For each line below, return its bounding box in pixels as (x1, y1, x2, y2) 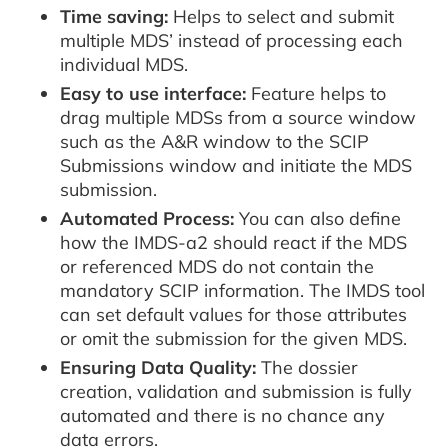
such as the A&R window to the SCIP (60, 129, 369, 153)
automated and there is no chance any (60, 403, 385, 427)
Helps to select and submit (168, 4, 394, 28)
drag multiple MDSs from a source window (60, 105, 416, 129)
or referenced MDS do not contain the (60, 254, 374, 278)
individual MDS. (60, 52, 188, 76)
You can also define (234, 206, 401, 230)
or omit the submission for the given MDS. (60, 326, 407, 350)
